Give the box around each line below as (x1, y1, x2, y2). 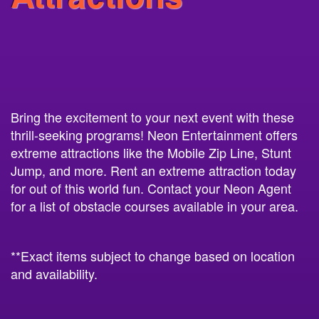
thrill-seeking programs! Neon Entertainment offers (11, 125, 298, 144)
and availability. (11, 264, 98, 283)
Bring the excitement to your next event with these (11, 108, 294, 126)
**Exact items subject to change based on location (11, 246, 295, 265)
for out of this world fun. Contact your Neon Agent (11, 179, 291, 197)
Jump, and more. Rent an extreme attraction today (11, 161, 296, 179)
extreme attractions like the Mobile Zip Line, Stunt (11, 143, 291, 162)
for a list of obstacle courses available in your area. (11, 197, 298, 215)
